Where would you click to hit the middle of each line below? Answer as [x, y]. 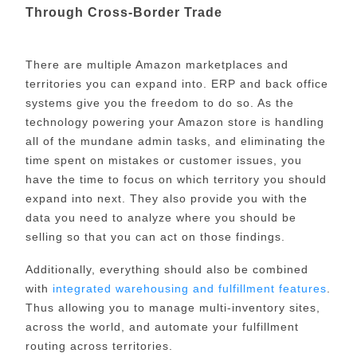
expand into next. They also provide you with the [166, 199]
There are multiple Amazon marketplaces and [157, 65]
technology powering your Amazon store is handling [175, 122]
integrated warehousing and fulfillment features [189, 288]
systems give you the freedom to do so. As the [159, 103]
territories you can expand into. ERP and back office [177, 84]
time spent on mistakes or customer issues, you [163, 161]
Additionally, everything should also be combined [167, 269]
